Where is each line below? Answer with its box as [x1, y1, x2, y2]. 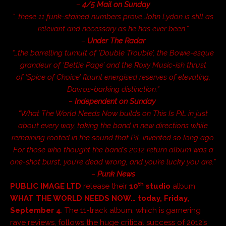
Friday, [164, 193, 189, 203]
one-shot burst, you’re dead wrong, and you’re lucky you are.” [10, 157, 216, 166]
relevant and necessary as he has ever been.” [37, 24, 189, 33]
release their [83, 181, 129, 191]
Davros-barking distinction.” [67, 84, 159, 94]
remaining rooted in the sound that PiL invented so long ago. [11, 133, 215, 142]
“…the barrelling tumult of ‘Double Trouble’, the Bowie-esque [12, 48, 214, 58]
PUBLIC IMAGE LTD [10, 181, 81, 191]
